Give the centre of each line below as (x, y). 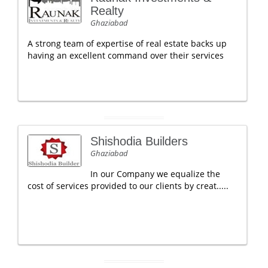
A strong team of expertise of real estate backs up (127, 43)
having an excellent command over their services (126, 55)
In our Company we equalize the (155, 174)
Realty (107, 11)
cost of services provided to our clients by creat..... (128, 186)
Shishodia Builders (139, 141)
